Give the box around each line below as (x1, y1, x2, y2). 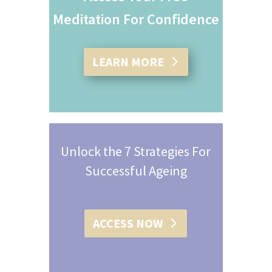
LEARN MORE (92, 54, 164, 70)
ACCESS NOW (93, 216, 163, 231)
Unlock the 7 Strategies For (61, 143, 211, 160)
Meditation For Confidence (52, 10, 219, 29)
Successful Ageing (84, 162, 187, 180)
